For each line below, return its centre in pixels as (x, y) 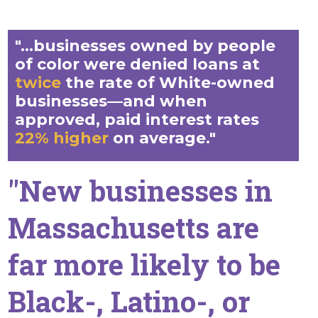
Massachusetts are (133, 228)
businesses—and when (111, 102)
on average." (162, 138)
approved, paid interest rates (137, 120)
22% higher (61, 138)
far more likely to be (144, 265)
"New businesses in (140, 191)
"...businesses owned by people (145, 46)
